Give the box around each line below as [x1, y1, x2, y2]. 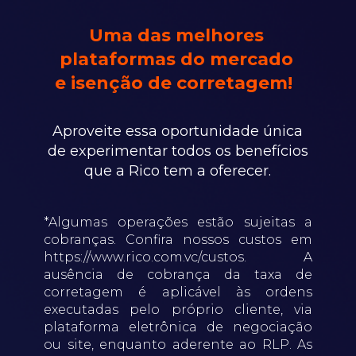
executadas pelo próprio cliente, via [44, 302, 312, 317]
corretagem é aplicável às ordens [44, 284, 312, 300]
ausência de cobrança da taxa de [44, 267, 312, 282]
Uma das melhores [88, 25, 264, 46]
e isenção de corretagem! [55, 72, 297, 94]
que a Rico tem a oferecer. [84, 162, 271, 180]
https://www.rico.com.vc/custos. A [44, 250, 312, 265]
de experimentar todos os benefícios [47, 142, 308, 160]
